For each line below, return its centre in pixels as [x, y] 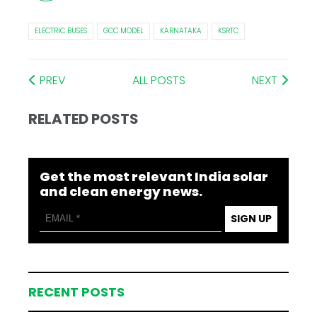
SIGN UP [251, 218]
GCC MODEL [124, 30]
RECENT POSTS [77, 292]
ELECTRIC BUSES [61, 30]
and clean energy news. [121, 191]
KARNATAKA [181, 30]
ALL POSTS [159, 80]
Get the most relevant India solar [154, 176]
